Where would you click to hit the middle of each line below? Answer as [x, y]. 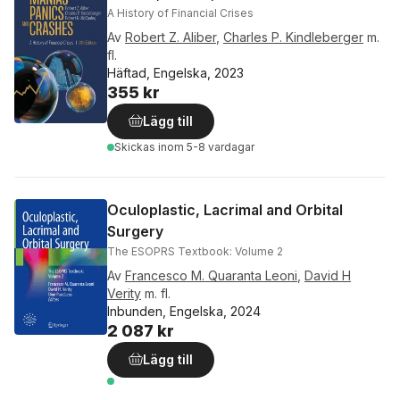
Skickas [136, 147]
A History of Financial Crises [180, 13]
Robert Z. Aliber [171, 37]
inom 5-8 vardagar [206, 147]
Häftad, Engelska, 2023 [175, 73]
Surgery [135, 231]
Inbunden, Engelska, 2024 [184, 311]
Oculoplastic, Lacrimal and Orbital [225, 210]
